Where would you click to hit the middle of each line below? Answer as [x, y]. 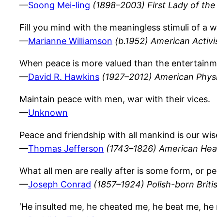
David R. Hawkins [64, 77]
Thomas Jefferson [66, 149]
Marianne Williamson [70, 41]
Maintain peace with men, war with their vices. [115, 99]
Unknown [48, 113]
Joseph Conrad [60, 185]
